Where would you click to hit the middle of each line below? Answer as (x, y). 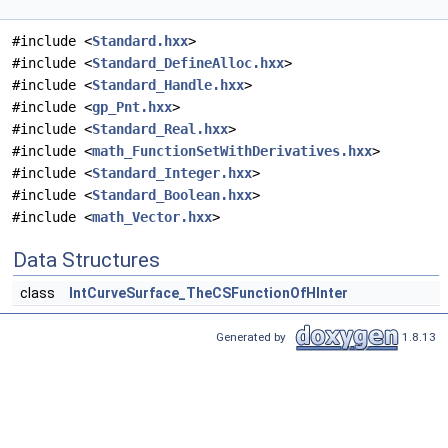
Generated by (254, 336)
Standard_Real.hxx (160, 129)
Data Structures (86, 260)
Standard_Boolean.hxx (172, 195)
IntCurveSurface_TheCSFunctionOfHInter (208, 293)
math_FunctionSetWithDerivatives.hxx (232, 151)
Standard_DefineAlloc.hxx (188, 63)
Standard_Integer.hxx (172, 173)
